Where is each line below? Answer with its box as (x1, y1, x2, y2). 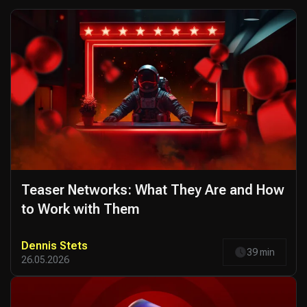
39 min (247, 246, 275, 258)
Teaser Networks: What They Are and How (21, 182, 284, 199)
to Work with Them (21, 201, 140, 218)
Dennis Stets (21, 238, 88, 252)
